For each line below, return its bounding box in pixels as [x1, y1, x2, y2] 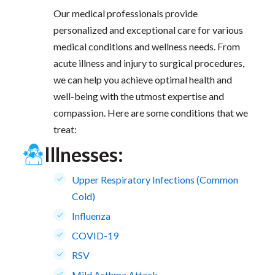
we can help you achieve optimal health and [53, 74, 232, 86]
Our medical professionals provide [53, 7, 198, 20]
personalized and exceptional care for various [53, 24, 243, 36]
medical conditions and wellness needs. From [53, 41, 240, 53]
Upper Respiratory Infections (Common [71, 173, 238, 185]
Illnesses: [44, 142, 123, 166]
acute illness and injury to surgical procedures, [53, 57, 244, 69]
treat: [53, 123, 77, 136]
